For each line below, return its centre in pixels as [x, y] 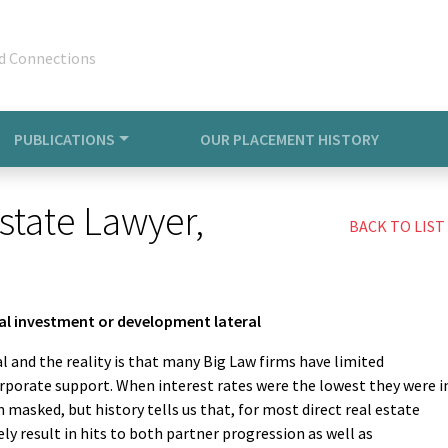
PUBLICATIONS [65, 139]
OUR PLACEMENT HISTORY [290, 139]
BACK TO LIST [397, 226]
